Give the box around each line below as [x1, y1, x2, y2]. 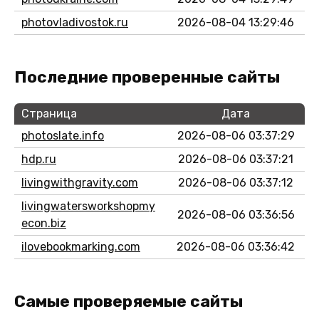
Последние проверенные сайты [14, 66, 280, 87]
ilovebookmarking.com [21, 239, 140, 253]
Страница [21, 106, 77, 120]
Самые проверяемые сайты [14, 291, 243, 311]
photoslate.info [21, 128, 104, 142]
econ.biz [21, 216, 66, 230]
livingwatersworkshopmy [21, 199, 155, 213]
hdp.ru [21, 152, 56, 166]
